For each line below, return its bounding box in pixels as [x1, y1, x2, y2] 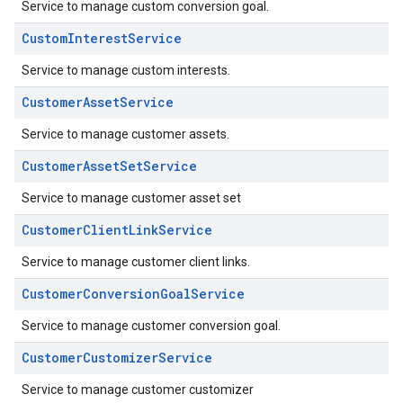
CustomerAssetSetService [22, 157, 197, 175]
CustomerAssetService [22, 94, 174, 111]
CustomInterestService [22, 30, 182, 47]
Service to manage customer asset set [22, 191, 241, 205]
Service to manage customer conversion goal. [22, 318, 281, 333]
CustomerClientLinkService [22, 221, 212, 238]
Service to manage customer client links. [22, 255, 250, 269]
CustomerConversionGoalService [22, 285, 245, 302]
